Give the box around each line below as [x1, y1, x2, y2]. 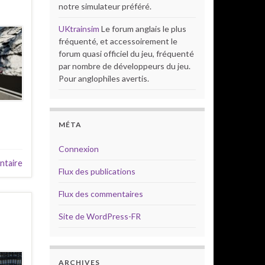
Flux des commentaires [58, 189, 143, 199]
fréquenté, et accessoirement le [58, 36, 177, 46]
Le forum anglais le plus [99, 24, 186, 34]
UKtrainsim [58, 24, 99, 34]
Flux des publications [58, 166, 135, 176]
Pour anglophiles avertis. [58, 73, 149, 83]
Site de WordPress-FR [58, 211, 141, 221]
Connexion [58, 144, 99, 154]
